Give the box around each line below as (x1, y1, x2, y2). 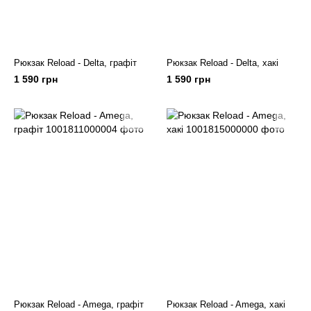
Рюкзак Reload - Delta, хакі (167, 57, 278, 68)
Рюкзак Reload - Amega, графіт (14, 299, 144, 310)
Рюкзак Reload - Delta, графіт (14, 57, 137, 68)
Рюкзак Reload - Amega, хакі (167, 299, 285, 310)
